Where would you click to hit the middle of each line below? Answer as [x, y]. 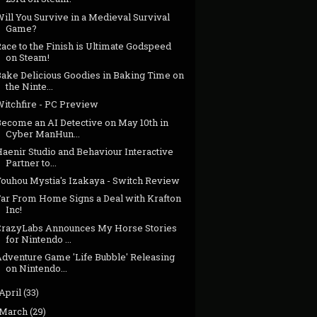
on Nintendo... [37, 268]
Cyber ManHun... [43, 133]
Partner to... [31, 162]
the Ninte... [30, 87]
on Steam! [28, 57]
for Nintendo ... [39, 239]
